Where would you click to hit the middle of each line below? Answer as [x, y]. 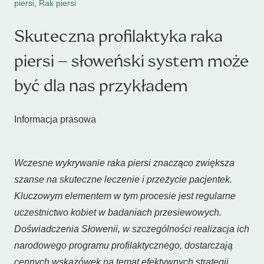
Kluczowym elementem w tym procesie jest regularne [125, 196]
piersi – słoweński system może [131, 61]
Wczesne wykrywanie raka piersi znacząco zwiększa [124, 163]
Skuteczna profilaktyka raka [118, 36]
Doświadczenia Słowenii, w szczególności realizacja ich [132, 229]
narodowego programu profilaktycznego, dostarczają [123, 245]
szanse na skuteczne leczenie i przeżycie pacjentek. [123, 179]
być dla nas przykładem [101, 86]
